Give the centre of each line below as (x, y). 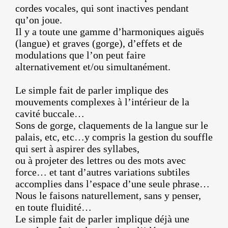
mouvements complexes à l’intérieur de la (102, 102)
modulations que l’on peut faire (80, 55)
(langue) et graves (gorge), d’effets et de (99, 44)
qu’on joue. (39, 20)
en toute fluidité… (53, 207)
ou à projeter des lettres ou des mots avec (101, 161)
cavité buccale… (50, 114)
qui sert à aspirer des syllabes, (77, 149)
